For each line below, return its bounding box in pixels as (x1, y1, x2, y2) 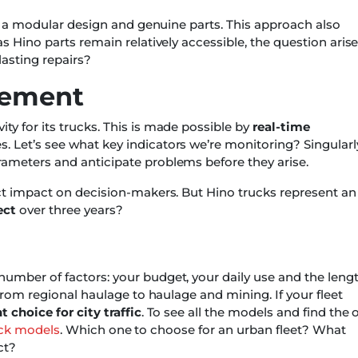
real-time (253, 119, 310, 135)
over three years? (16, 202, 123, 218)
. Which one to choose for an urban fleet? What (59, 322, 346, 338)
